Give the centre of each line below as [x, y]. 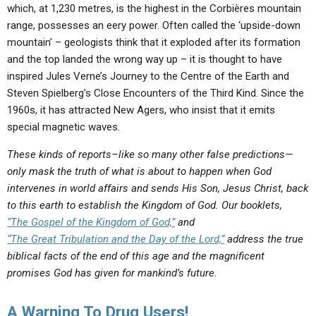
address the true [264, 239]
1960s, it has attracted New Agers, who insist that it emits [141, 110]
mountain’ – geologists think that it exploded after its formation [154, 42]
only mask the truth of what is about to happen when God [139, 171]
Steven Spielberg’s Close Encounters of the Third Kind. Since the [156, 93]
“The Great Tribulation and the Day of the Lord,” [116, 239]
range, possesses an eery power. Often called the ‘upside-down [154, 25]
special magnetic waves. [63, 127]
